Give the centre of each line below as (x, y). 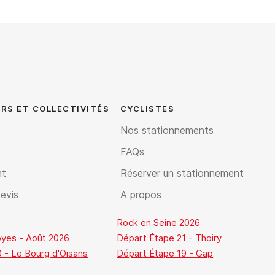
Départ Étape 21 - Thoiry (169, 238)
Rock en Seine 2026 (159, 223)
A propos (141, 195)
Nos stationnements (167, 130)
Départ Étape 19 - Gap (165, 253)
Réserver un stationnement (182, 173)
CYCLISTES (147, 109)
